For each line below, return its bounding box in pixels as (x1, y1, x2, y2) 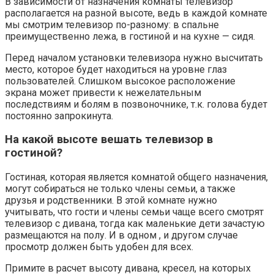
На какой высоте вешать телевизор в (5, 133, 213, 147)
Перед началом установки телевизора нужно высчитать (5, 51, 263, 64)
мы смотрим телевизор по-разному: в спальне (5, 18, 219, 31)
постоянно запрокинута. (5, 109, 113, 122)
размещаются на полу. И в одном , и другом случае (5, 229, 238, 242)
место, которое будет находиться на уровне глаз (5, 63, 227, 75)
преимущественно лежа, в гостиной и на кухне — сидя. (5, 30, 255, 42)
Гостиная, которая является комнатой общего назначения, (5, 171, 268, 183)
